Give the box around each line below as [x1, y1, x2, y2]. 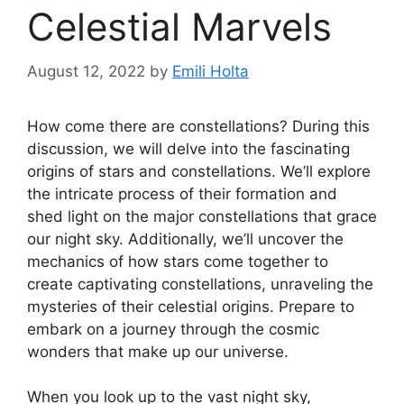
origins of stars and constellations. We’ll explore [27, 161, 371, 180]
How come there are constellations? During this [27, 116, 370, 135]
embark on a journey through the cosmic [27, 319, 319, 338]
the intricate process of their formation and [27, 184, 337, 203]
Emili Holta [172, 61, 249, 80]
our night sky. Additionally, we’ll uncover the [27, 229, 344, 248]
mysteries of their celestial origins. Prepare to [27, 297, 354, 316]
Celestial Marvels [27, 4, 332, 50]
